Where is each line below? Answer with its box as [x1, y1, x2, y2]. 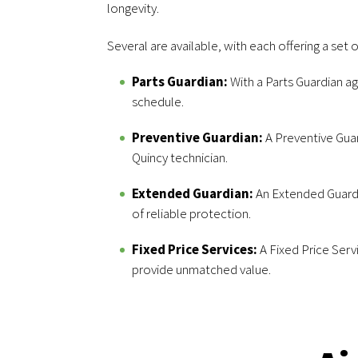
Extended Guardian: [132, 185, 256, 203]
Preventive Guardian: [132, 129, 263, 147]
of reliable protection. [132, 205, 251, 223]
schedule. [132, 93, 184, 111]
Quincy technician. [132, 149, 228, 167]
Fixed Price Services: [132, 241, 260, 259]
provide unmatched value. [132, 261, 271, 279]
